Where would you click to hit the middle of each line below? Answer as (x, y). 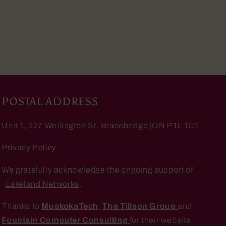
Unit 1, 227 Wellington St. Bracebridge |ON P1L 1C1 (100, 125)
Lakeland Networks (42, 184)
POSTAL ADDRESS (50, 102)
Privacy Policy (29, 148)
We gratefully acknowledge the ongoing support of (97, 170)
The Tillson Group (140, 206)
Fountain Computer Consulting (66, 220)
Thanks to (22, 206)
